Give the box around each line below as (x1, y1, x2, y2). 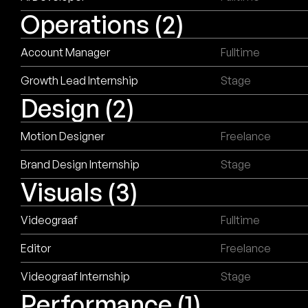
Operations (21, 9, 155, 40)
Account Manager (21, 45, 110, 59)
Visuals (21, 177, 108, 208)
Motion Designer (21, 129, 104, 143)
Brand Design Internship (21, 157, 140, 171)
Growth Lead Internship (21, 74, 138, 87)
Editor (21, 241, 51, 255)
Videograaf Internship (21, 269, 130, 283)
